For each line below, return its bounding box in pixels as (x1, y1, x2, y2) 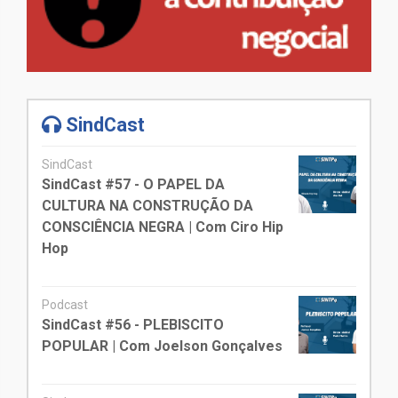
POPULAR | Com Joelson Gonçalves (42, 338, 283, 355)
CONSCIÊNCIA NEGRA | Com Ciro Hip (42, 219, 283, 236)
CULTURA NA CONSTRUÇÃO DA (42, 197, 253, 215)
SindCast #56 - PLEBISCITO (42, 316, 224, 334)
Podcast (42, 298, 88, 313)
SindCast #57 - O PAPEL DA (42, 176, 225, 194)
